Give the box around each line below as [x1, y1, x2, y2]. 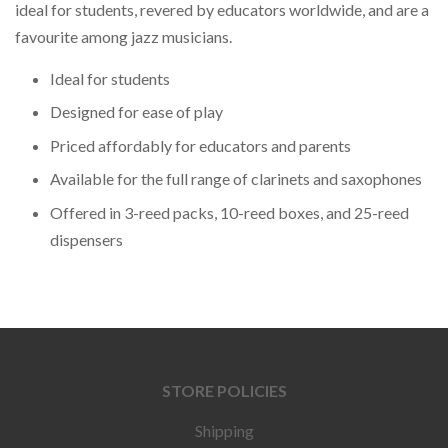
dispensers [50, 229, 123, 249]
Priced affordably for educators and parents [50, 135, 351, 155]
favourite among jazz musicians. [15, 27, 232, 46]
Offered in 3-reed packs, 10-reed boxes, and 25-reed [50, 202, 409, 222]
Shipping [194, 420, 254, 440]
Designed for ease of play [50, 102, 223, 122]
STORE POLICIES [161, 380, 287, 400]
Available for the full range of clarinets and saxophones [50, 169, 422, 189]
